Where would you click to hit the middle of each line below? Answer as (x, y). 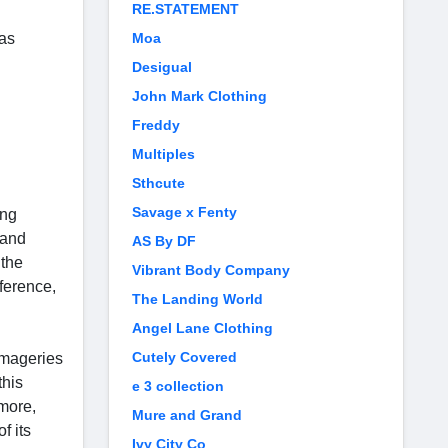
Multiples (163, 154)
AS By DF (164, 241)
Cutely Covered (184, 357)
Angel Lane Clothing (202, 328)
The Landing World (197, 299)
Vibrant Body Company (211, 270)
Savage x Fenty (184, 212)
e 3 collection (178, 386)
